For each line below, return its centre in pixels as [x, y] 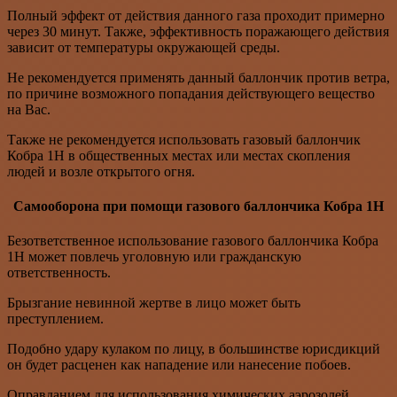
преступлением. [55, 319]
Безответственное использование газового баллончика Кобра [193, 241]
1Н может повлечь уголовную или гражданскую [154, 257]
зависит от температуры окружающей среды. [144, 47]
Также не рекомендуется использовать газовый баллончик [184, 139]
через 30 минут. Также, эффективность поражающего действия [198, 31]
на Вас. [29, 109]
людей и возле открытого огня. [101, 171]
